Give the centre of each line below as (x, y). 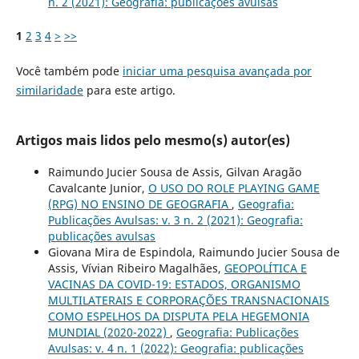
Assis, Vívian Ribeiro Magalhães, (136, 268)
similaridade (49, 91)
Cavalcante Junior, (98, 188)
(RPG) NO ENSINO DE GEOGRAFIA (139, 204)
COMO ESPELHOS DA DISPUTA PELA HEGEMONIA (178, 317)
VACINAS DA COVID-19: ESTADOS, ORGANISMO (174, 284)
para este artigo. (129, 91)
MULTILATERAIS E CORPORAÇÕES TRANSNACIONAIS (188, 301)
